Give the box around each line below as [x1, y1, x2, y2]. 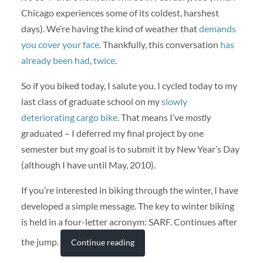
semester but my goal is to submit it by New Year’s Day [21, 143, 240, 155]
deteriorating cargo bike [21, 112, 117, 123]
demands [198, 22, 236, 34]
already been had [21, 54, 90, 66]
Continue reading [70, 237, 134, 248]
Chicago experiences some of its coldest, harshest [21, 6, 219, 18]
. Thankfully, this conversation [99, 38, 220, 50]
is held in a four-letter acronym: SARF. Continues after [21, 216, 237, 228]
